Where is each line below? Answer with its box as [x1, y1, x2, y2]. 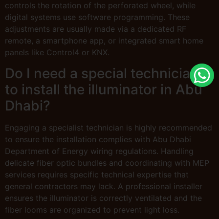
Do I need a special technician [5, 65, 198, 82]
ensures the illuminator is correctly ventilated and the [5, 193, 202, 203]
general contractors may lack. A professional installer [5, 181, 202, 191]
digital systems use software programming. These [5, 12, 190, 22]
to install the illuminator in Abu [5, 81, 202, 98]
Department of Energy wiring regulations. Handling [5, 146, 194, 156]
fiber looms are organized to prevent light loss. [5, 204, 179, 215]
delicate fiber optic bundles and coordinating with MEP [5, 157, 209, 168]
